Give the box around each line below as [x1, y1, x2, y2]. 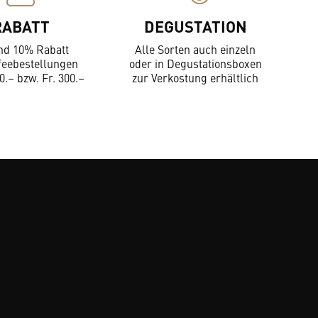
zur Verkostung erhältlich [132, 70, 258, 85]
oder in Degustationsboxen [128, 55, 262, 71]
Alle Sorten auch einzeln [135, 41, 256, 57]
